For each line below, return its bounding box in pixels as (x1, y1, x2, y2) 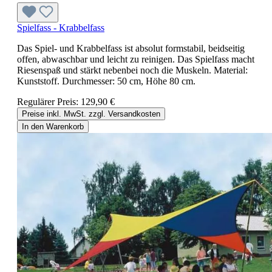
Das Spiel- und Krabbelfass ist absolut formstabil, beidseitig (17, 43, 245, 54)
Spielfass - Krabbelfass (17, 22, 104, 33)
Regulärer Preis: (17, 97, 81, 107)
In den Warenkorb (22, 122, 84, 132)
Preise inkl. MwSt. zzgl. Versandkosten (22, 109, 160, 119)
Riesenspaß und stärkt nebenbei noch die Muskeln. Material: (17, 65, 248, 76)
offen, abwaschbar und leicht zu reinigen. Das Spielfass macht (17, 54, 254, 65)
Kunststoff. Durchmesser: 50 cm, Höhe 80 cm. (17, 76, 195, 87)
